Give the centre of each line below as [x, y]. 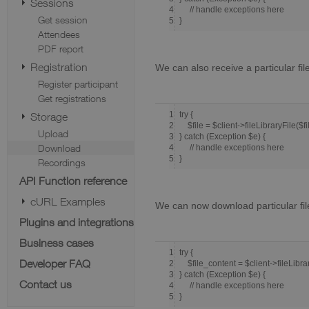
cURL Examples [68, 201]
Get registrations [72, 98]
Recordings [62, 162]
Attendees [59, 34]
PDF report [61, 49]
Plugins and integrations [77, 222]
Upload [53, 133]
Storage [49, 117]
